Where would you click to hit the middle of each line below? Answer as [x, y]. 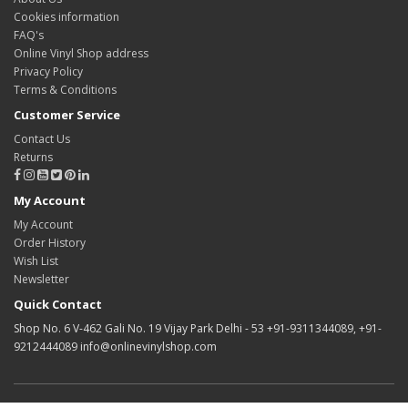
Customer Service [67, 115]
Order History [50, 243]
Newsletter [41, 279]
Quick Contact [58, 304]
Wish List [36, 261]
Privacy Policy [48, 71]
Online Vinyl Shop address [81, 53]
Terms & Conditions [65, 90]
